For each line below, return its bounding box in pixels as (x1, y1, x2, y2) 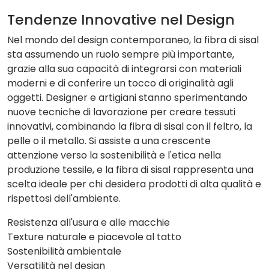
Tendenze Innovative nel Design (7, 10, 235, 29)
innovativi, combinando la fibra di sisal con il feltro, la (7, 119, 252, 133)
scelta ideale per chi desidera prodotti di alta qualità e (7, 177, 261, 191)
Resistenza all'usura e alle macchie (7, 216, 170, 229)
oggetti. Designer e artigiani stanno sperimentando (7, 91, 247, 104)
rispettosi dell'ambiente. (7, 192, 121, 205)
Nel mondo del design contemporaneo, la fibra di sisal (7, 33, 259, 47)
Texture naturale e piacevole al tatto (7, 230, 181, 244)
